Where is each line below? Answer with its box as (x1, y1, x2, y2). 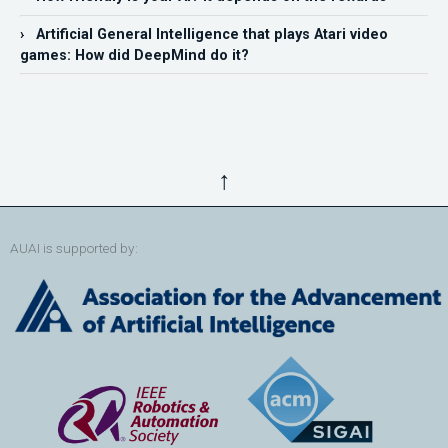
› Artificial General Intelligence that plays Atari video (20, 25, 388, 43)
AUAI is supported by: (10, 240, 138, 257)
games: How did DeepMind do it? (20, 46, 249, 64)
